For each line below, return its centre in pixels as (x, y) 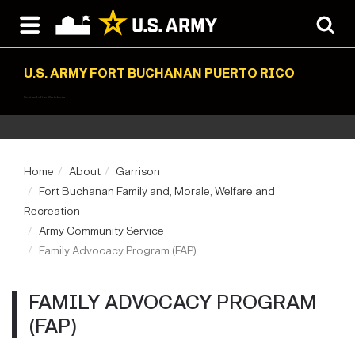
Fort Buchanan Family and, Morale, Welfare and (157, 191)
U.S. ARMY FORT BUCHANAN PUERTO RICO (159, 73)
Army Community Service (101, 231)
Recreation (52, 211)
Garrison (138, 172)
